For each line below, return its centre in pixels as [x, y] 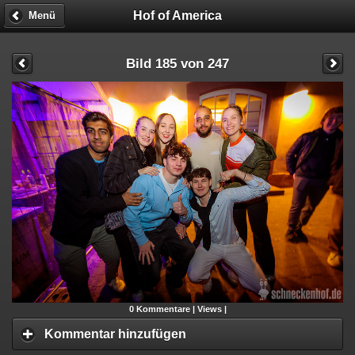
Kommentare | [165, 309]
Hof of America [177, 15]
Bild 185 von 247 [177, 63]
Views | [212, 309]
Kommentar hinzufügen [115, 334]
